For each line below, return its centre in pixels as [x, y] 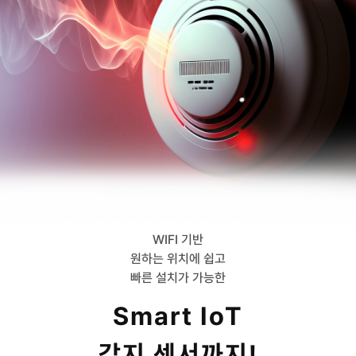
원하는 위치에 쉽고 [178, 259]
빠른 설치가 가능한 [178, 278]
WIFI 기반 [178, 240]
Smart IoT [178, 317]
